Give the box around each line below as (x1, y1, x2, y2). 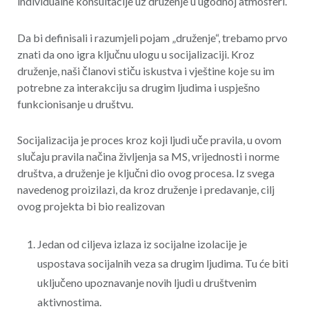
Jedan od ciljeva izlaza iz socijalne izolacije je (37, 237, 247, 250)
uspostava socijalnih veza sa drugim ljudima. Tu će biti (37, 257, 288, 270)
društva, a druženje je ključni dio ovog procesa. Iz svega (17, 166, 275, 180)
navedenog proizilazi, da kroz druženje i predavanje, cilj (17, 183, 275, 197)
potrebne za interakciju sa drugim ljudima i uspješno (17, 80, 260, 94)
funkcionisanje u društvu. (17, 97, 133, 110)
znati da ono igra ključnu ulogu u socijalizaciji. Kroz (17, 47, 255, 61)
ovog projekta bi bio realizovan (17, 199, 165, 213)
